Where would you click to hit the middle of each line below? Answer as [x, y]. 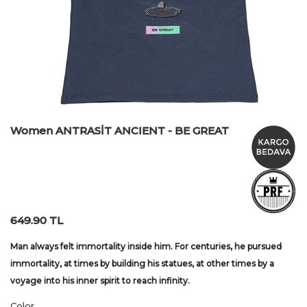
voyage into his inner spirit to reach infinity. [100, 281]
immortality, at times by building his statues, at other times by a [142, 264]
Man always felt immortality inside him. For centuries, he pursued [146, 247]
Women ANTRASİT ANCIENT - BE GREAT [120, 131]
